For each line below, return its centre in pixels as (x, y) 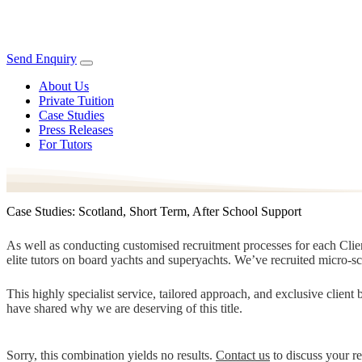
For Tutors (65, 144)
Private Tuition (76, 101)
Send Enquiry (42, 59)
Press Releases (76, 130)
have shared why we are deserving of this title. (124, 308)
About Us (64, 86)
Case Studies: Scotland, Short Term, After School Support (154, 211)
